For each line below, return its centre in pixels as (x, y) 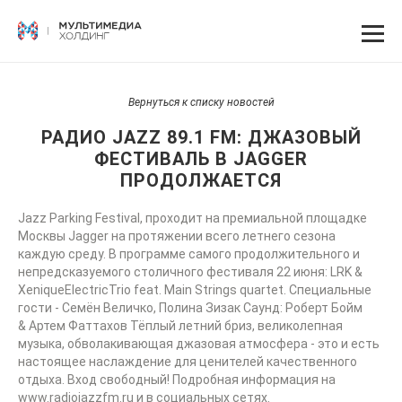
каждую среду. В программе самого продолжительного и (189, 254)
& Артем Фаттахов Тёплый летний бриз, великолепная (180, 326)
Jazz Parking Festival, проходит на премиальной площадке (192, 218)
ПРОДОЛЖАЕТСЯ (201, 180)
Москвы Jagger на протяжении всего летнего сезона (177, 236)
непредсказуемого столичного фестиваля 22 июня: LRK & (190, 272)
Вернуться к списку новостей (201, 102)
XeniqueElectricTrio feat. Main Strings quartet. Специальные (195, 290)
